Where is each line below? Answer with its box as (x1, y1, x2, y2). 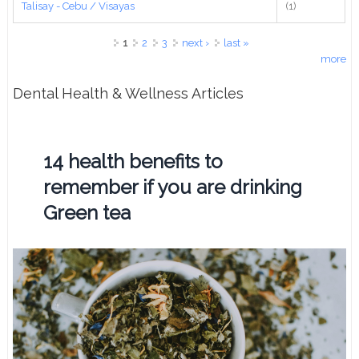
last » (223, 36, 249, 49)
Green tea (43, 200, 131, 224)
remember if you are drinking (43, 175, 303, 199)
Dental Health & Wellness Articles (13, 84, 244, 102)
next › (181, 36, 209, 49)
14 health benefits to (43, 149, 224, 173)
